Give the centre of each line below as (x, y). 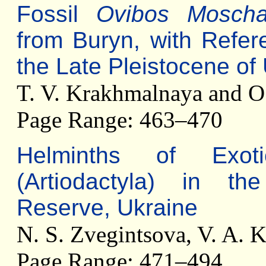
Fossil (56, 14)
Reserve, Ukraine (107, 208)
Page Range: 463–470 (120, 120)
